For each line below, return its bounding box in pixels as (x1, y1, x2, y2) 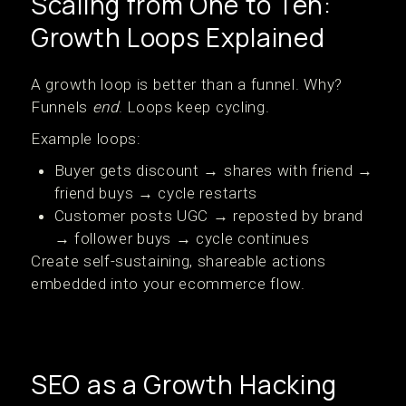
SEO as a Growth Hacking (31, 367, 338, 401)
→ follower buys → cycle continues (53, 229, 310, 247)
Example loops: (31, 130, 141, 148)
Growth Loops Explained (31, 20, 325, 54)
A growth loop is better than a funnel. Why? (31, 75, 343, 93)
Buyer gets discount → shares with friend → (53, 161, 373, 179)
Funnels (31, 98, 92, 116)
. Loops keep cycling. (118, 98, 270, 116)
